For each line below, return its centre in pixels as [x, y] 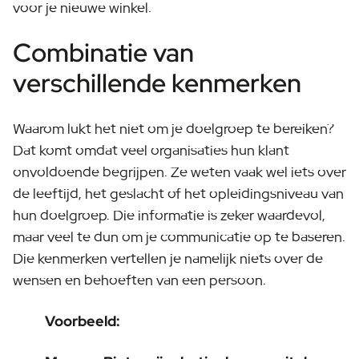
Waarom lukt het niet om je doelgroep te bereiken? [173, 129]
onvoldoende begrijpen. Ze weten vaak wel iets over [179, 172]
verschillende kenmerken [157, 83]
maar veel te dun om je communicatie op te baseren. [179, 237]
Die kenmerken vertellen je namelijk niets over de [168, 258]
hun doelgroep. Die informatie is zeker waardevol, [169, 215]
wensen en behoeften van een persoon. [139, 280]
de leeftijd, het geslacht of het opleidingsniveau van [178, 194]
